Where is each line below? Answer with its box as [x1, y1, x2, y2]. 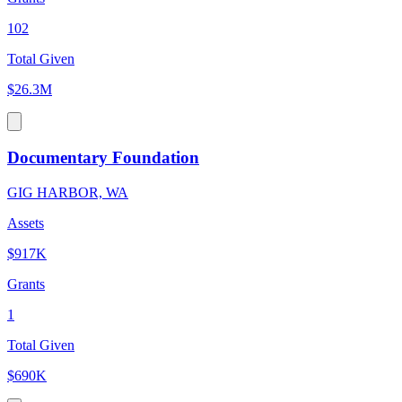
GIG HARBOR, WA [7, 184, 128, 200]
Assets [7, 214, 44, 231]
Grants [7, 275, 45, 292]
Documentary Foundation [7, 148, 199, 168]
